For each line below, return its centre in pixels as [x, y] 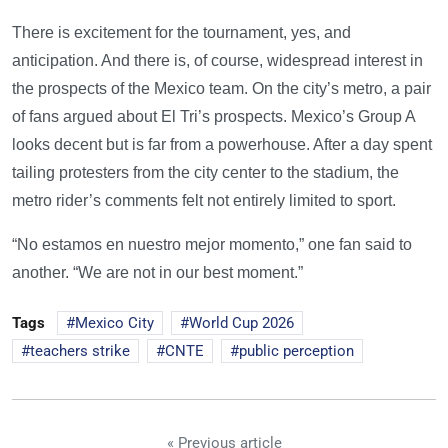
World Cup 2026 [241, 323]
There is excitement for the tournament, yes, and [181, 33]
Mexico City [114, 323]
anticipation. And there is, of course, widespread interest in [217, 61]
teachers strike [80, 351]
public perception [296, 351]
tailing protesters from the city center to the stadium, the [205, 173]
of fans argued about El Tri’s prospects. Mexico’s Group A [213, 117]
